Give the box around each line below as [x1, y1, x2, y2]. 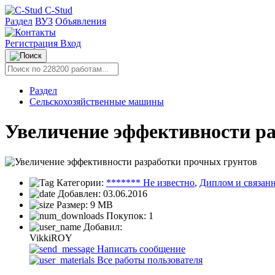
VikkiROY [29, 232, 72, 243]
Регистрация [5, 38, 60, 48]
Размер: [54, 199, 90, 210]
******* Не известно [106, 177, 195, 188]
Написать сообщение [95, 243, 185, 254]
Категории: [54, 177, 106, 188]
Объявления [55, 16, 106, 26]
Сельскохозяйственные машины [29, 96, 164, 107]
